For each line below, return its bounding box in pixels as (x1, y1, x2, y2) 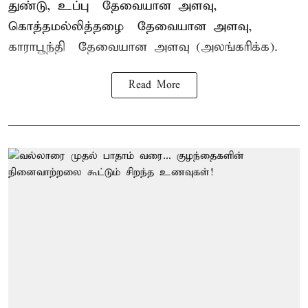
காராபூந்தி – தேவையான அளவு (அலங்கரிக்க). (8, 39, 278, 56)
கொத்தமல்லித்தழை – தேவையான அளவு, (8, 19, 252, 35)
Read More (128, 79, 180, 92)
